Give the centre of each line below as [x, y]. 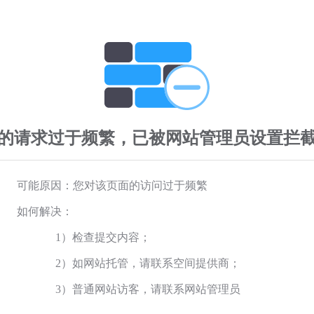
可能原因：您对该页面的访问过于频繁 [112, 185]
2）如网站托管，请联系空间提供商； [148, 263]
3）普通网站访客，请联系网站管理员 [148, 289]
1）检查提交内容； [103, 237]
